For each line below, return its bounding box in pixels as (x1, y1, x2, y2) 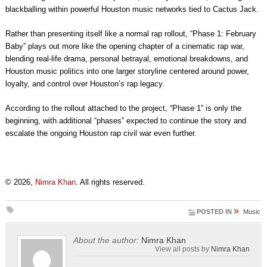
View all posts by (155, 245, 212, 253)
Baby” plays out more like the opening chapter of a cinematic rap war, (5, 42, 244, 51)
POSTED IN (197, 208, 232, 216)
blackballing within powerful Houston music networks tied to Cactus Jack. (5, 5, 259, 14)
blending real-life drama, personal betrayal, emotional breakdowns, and (5, 54, 248, 64)
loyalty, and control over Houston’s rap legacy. (5, 79, 164, 89)
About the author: (73, 235, 139, 246)
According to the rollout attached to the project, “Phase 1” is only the (5, 104, 241, 113)
